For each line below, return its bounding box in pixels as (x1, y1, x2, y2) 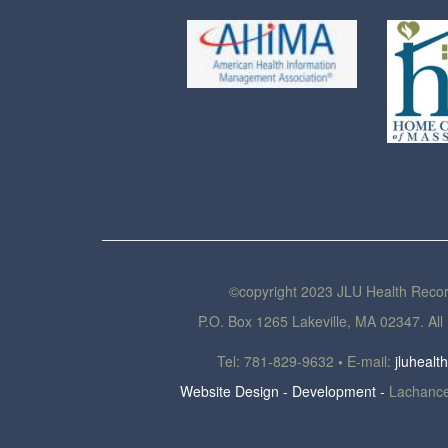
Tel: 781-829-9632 (217, 351, 338, 372)
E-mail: (343, 351, 395, 372)
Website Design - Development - (179, 381, 385, 402)
